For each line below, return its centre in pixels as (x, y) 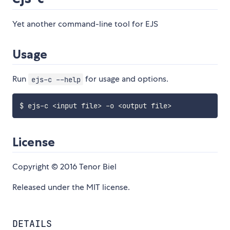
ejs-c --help (56, 79)
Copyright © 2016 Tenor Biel (64, 167)
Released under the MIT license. (71, 187)
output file (145, 106)
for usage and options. (126, 79)
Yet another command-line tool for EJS (85, 24)
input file (77, 106)
